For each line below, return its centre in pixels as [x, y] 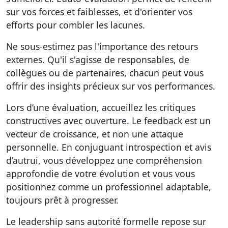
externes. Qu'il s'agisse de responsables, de [98, 60]
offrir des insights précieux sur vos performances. [111, 86]
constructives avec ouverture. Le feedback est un [108, 121]
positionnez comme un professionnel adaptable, [109, 187]
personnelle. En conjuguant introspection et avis [109, 147]
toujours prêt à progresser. [62, 200]
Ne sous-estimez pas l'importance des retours [102, 46]
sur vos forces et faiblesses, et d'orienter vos [99, 12]
